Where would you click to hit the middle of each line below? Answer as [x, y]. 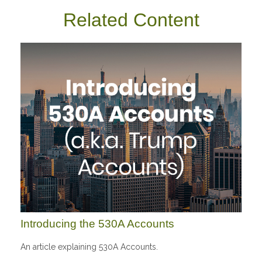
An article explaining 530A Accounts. [89, 247]
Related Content [131, 20]
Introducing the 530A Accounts [97, 223]
